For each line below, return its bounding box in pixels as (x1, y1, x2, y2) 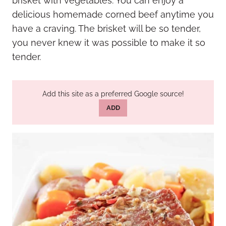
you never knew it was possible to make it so (12, 37, 205, 48)
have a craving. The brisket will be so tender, (12, 23, 201, 34)
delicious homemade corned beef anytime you (12, 9, 214, 20)
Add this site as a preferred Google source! (42, 90, 184, 98)
